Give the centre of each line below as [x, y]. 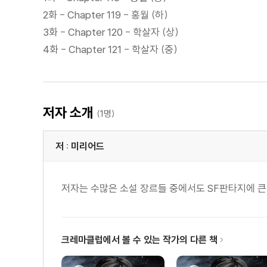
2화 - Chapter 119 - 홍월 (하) [105, 14]
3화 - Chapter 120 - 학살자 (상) [111, 32]
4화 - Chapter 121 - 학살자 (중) [110, 49]
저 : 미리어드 [80, 146]
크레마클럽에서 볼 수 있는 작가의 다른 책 [139, 239]
